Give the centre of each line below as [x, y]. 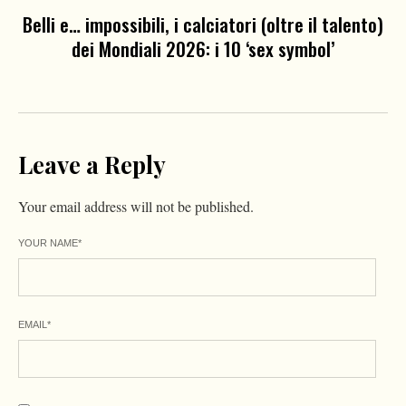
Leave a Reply [92, 165]
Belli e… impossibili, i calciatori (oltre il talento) [203, 24]
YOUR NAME [48, 243]
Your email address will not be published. [136, 207]
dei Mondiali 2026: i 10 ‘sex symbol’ [203, 49]
